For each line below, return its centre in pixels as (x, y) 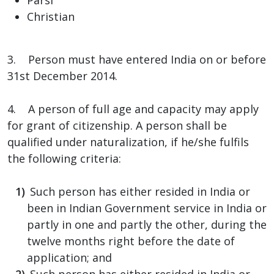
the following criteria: (64, 158)
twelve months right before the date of (131, 241)
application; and (69, 257)
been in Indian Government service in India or (147, 208)
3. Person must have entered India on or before (137, 59)
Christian (51, 16)
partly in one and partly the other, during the (147, 224)
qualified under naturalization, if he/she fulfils (128, 142)
